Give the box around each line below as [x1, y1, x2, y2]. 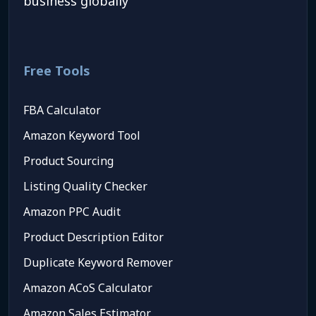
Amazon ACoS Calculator [23, 279, 152, 296]
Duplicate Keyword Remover [23, 254, 173, 270]
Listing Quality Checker [23, 178, 147, 194]
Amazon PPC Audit [23, 203, 121, 219]
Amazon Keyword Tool [23, 127, 140, 143]
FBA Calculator [23, 102, 101, 118]
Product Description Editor [23, 229, 164, 245]
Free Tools [23, 61, 90, 79]
